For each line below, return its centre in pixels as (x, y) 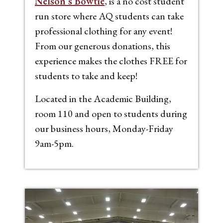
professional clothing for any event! (104, 31)
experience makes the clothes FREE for (111, 60)
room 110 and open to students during (111, 113)
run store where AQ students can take (109, 16)
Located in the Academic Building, (103, 98)
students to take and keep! (86, 75)
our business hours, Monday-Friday (104, 128)
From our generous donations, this (103, 46)
